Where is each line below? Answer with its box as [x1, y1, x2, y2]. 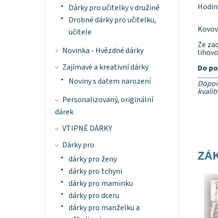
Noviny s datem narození [68, 76, 151, 87]
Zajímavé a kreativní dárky [62, 62, 148, 73]
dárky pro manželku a [68, 202, 140, 214]
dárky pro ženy [68, 154, 117, 165]
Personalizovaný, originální [62, 94, 153, 106]
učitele [68, 27, 91, 38]
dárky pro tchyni [68, 166, 122, 177]
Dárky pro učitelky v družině [68, 2, 160, 14]
